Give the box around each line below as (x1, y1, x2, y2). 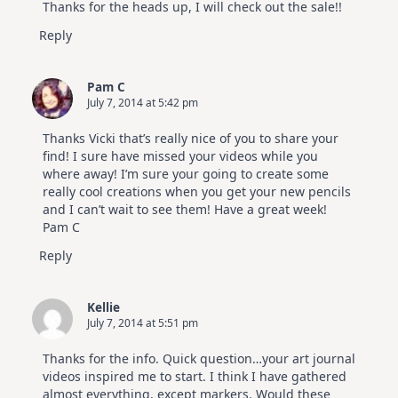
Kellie (87, 298, 120, 315)
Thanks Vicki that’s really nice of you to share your (43, 129, 338, 147)
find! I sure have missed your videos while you (43, 147, 318, 164)
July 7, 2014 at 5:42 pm (87, 94, 198, 110)
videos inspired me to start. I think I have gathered (43, 367, 346, 385)
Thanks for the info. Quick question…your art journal (43, 349, 355, 367)
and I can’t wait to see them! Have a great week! (43, 200, 327, 218)
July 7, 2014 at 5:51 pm (87, 314, 198, 330)
